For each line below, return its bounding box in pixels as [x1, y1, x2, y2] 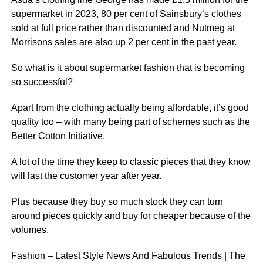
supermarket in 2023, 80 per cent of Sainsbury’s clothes [11, 9, 241, 19]
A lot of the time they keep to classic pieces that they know [11, 157, 251, 167]
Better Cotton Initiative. [11, 131, 105, 141]
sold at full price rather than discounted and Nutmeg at [11, 23, 235, 33]
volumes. [11, 225, 49, 235]
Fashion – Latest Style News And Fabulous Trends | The [11, 251, 245, 261]
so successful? [11, 77, 73, 87]
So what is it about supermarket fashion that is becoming [11, 63, 245, 73]
